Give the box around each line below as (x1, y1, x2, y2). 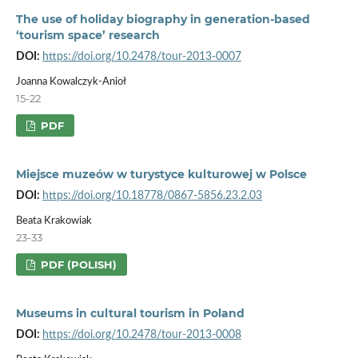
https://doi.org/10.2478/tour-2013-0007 (42, 50, 241, 62)
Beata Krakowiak (15, 215, 92, 226)
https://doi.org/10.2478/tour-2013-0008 (42, 328, 241, 340)
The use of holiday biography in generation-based (15, 11, 310, 26)
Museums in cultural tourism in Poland (15, 305, 245, 320)
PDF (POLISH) (38, 257, 117, 271)
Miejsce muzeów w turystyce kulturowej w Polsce (15, 166, 307, 181)
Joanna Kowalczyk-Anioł (15, 76, 126, 87)
